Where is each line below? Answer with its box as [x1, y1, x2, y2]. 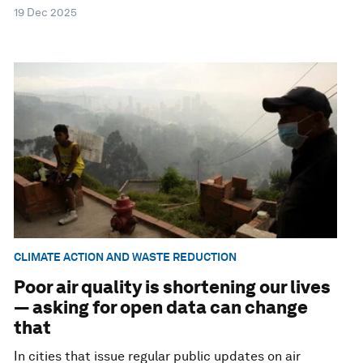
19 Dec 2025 [14, 6, 78, 19]
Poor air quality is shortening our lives [14, 275, 331, 297]
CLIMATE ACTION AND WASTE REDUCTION [14, 250, 237, 264]
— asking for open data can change [14, 296, 309, 318]
